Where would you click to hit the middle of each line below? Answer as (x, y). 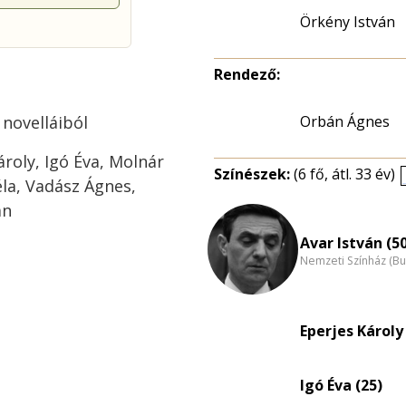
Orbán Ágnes (345, 121)
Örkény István (348, 22)
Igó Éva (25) (341, 385)
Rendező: (247, 74)
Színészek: (254, 174)
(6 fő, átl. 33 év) (344, 174)
